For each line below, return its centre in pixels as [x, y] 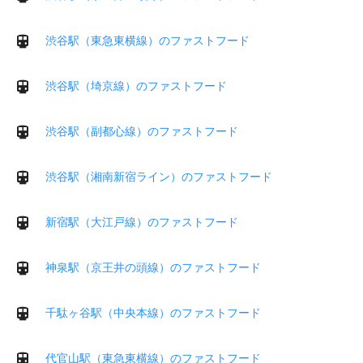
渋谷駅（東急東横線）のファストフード [147, 40]
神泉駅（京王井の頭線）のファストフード [153, 267]
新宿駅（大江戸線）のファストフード [142, 222]
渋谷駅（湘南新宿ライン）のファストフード [159, 176]
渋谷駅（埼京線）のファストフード [136, 85]
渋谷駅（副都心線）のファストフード [142, 131]
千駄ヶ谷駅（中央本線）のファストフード [153, 312]
